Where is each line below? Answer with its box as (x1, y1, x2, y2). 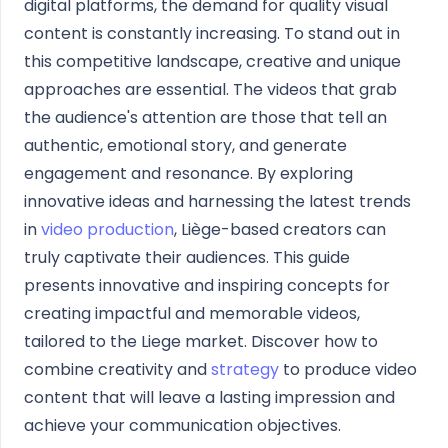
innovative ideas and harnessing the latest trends (24, 190, 411, 213)
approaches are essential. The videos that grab (24, 78, 397, 101)
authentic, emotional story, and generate (24, 134, 347, 157)
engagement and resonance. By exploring (24, 162, 353, 185)
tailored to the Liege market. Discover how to (24, 330, 378, 353)
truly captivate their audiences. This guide (24, 246, 350, 269)
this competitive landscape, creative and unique (24, 50, 401, 73)
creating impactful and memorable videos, (24, 302, 360, 325)
